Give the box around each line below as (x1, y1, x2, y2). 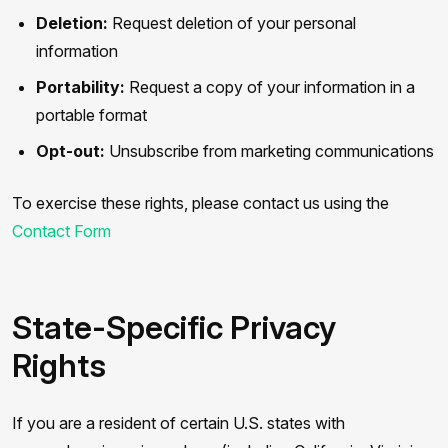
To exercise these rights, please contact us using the (12, 193, 389, 213)
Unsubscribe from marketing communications (105, 141, 434, 161)
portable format (36, 105, 147, 125)
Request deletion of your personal (108, 13, 356, 33)
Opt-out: (36, 141, 105, 161)
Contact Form (12, 221, 111, 241)
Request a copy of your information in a (125, 77, 415, 97)
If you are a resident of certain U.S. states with (12, 413, 345, 433)
